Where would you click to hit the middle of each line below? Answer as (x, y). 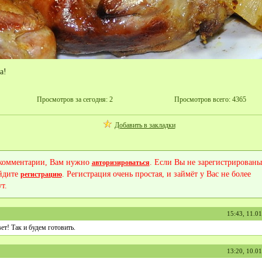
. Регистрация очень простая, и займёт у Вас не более (156, 174)
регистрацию (41, 174)
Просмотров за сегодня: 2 (75, 99)
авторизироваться (120, 163)
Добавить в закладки (145, 125)
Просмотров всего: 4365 (210, 99)
